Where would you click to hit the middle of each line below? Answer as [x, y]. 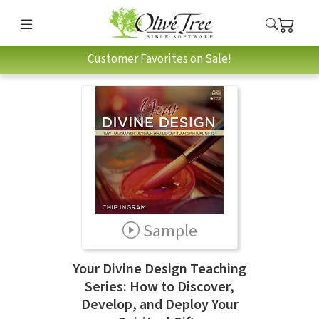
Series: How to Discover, [159, 287]
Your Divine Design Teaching [159, 269]
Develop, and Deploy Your [159, 304]
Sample [170, 231]
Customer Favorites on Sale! [159, 59]
